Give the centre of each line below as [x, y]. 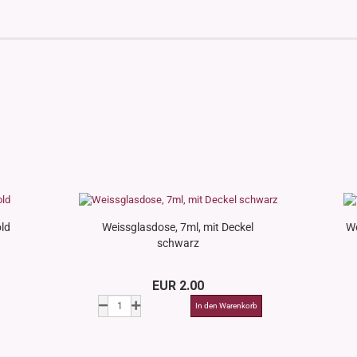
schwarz [178, 243]
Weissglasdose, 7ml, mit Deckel [178, 227]
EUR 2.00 [178, 286]
